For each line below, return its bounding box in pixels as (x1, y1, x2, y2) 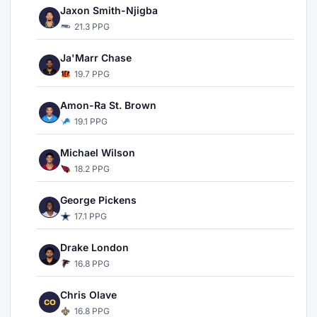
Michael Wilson (60, 146, 135, 158)
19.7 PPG (74, 69, 110, 79)
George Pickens (60, 194, 137, 206)
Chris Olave (60, 289, 117, 301)
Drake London (60, 241, 129, 253)
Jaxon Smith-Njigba (60, 4, 158, 16)
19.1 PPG (74, 116, 108, 127)
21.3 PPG (74, 21, 110, 32)
